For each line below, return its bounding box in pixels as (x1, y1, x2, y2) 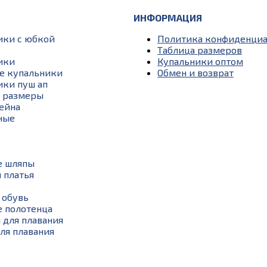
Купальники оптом (157, 55, 243, 67)
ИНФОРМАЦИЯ (133, 11, 202, 23)
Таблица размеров (157, 44, 242, 55)
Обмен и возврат (157, 66, 234, 78)
